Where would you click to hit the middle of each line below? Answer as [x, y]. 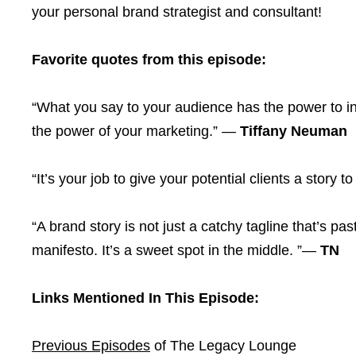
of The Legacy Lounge [223, 346]
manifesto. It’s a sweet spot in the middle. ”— [176, 250]
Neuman [319, 131]
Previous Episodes [91, 346]
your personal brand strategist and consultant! [177, 12]
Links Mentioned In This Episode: [145, 298]
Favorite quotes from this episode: [149, 60]
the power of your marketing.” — [136, 131]
